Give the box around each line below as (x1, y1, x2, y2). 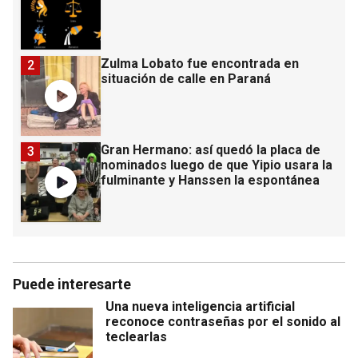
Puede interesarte (13, 275, 131, 292)
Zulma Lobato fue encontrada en (101, 55, 299, 71)
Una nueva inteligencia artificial (105, 298, 295, 314)
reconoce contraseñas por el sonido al (105, 313, 340, 329)
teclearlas (105, 328, 167, 344)
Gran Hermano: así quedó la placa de (101, 141, 320, 157)
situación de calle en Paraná (101, 70, 271, 86)
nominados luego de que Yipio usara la (101, 157, 332, 173)
